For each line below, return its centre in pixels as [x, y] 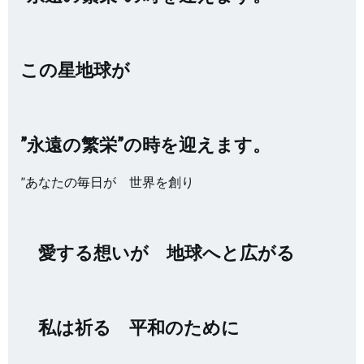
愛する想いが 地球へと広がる [158, 252]
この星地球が [75, 69]
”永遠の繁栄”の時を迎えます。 [145, 144]
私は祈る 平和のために [130, 327]
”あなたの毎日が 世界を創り [107, 182]
